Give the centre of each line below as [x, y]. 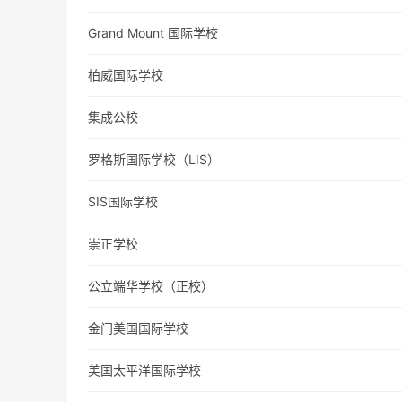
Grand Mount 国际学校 [153, 33]
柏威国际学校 [126, 75]
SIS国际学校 [123, 202]
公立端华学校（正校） [151, 286]
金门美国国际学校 [139, 328]
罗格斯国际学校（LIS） [154, 160]
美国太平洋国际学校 [145, 371]
